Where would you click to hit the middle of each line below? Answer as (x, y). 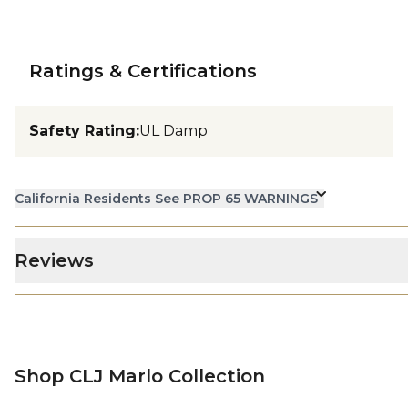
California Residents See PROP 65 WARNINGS (166, 199)
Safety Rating (82, 131)
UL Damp (173, 131)
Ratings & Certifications (143, 71)
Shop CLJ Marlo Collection (140, 376)
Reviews (54, 260)
